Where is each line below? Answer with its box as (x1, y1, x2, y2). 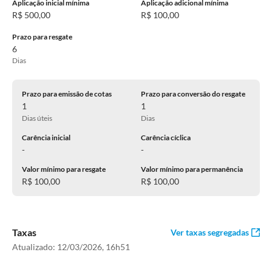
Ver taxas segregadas (171, 227, 249, 237)
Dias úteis (22, 114, 52, 123)
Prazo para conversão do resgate (141, 89, 245, 98)
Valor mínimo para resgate (22, 165, 106, 174)
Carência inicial (22, 133, 70, 142)
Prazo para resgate (12, 32, 72, 41)
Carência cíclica (141, 133, 191, 142)
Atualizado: (12, 242, 57, 252)
